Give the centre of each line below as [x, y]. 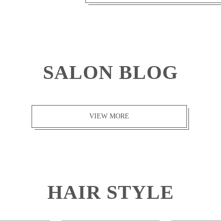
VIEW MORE [109, 116]
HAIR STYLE [110, 192]
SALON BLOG [110, 72]
